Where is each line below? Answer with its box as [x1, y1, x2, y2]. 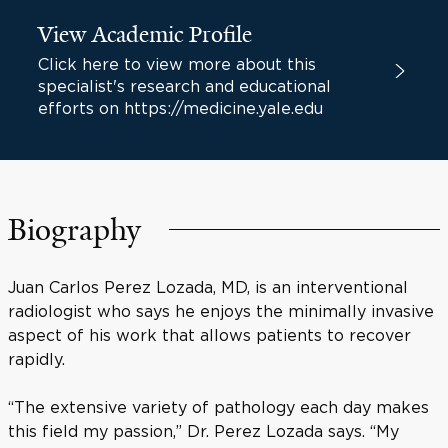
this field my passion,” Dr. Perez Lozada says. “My [8, 422, 399, 440]
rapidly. [8, 350, 65, 368]
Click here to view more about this [38, 55, 316, 73]
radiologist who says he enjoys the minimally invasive [8, 302, 434, 320]
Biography [8, 211, 141, 249]
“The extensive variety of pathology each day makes [8, 398, 429, 416]
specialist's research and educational [38, 77, 331, 95]
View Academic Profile [38, 20, 252, 49]
